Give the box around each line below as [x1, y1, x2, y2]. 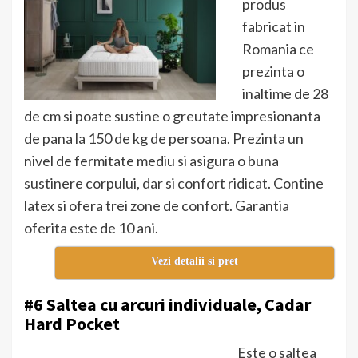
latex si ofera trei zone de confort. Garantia [24, 197, 289, 215]
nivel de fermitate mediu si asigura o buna [24, 152, 279, 170]
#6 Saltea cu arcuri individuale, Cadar [24, 293, 311, 316]
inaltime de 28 [242, 85, 328, 103]
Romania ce [242, 40, 314, 58]
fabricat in [242, 18, 305, 36]
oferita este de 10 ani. [24, 219, 158, 237]
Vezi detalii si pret [150, 255, 238, 268]
